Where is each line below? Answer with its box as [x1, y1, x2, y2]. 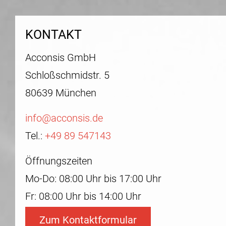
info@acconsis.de [25, 112, 103, 124]
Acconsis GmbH [25, 51, 96, 64]
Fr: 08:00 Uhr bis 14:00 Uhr [25, 190, 141, 202]
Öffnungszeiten [25, 155, 92, 167]
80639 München [25, 87, 96, 99]
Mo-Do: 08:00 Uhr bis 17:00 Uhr [25, 173, 161, 185]
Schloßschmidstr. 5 [25, 69, 109, 81]
